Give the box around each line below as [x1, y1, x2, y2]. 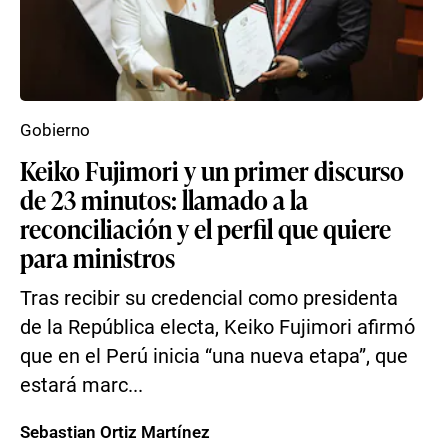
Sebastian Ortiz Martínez [20, 422, 210, 442]
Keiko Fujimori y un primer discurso [20, 152, 404, 188]
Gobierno [20, 120, 90, 140]
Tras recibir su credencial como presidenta [20, 287, 398, 310]
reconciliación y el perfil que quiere [20, 210, 391, 246]
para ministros [20, 239, 175, 275]
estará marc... [20, 374, 143, 397]
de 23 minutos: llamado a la [20, 181, 308, 217]
